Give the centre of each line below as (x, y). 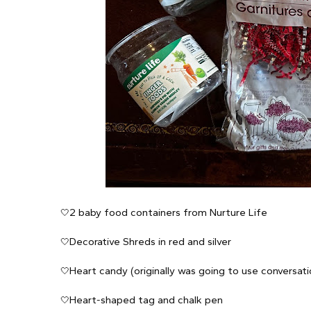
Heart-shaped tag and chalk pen (146, 300)
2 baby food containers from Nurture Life (168, 212)
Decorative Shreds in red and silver (150, 242)
